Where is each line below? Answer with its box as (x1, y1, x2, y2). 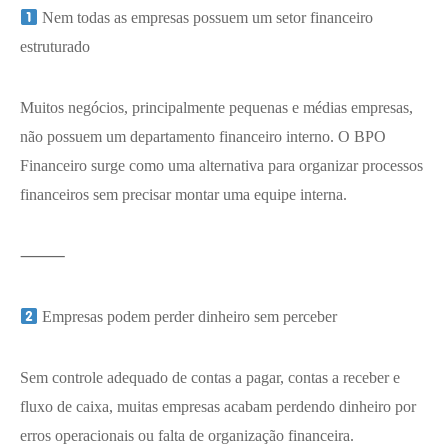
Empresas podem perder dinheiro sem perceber (38, 308, 338, 326)
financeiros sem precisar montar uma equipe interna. (20, 186, 347, 204)
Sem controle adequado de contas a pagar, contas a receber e (20, 369, 400, 387)
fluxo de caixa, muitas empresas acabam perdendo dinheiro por (20, 398, 416, 416)
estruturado (20, 38, 90, 56)
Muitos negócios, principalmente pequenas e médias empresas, (20, 99, 413, 117)
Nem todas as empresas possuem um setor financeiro (38, 9, 374, 27)
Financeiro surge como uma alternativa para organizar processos (20, 157, 423, 175)
